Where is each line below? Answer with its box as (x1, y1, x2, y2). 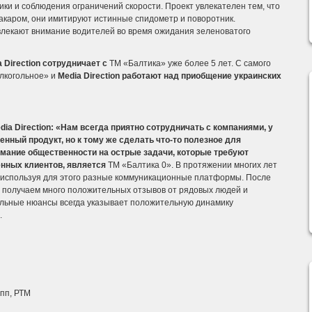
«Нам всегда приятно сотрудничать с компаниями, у (56, 123, 273, 132)
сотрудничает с (40, 58, 109, 68)
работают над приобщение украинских (120, 71, 281, 81)
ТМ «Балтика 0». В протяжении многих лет (108, 160, 277, 170)
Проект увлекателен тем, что (163, 1, 280, 11)
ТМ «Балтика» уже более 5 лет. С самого (109, 58, 271, 68)
